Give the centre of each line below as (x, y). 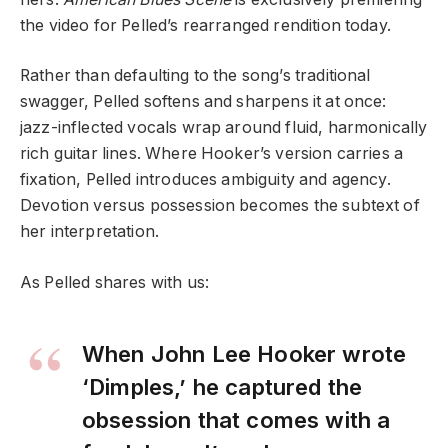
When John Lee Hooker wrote (244, 353)
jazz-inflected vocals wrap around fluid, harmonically (224, 128)
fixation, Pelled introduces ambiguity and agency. (205, 180)
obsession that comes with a (236, 419)
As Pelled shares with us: (117, 282)
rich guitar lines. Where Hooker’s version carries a (212, 154)
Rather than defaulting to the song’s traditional (195, 76)
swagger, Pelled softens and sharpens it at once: (203, 102)
